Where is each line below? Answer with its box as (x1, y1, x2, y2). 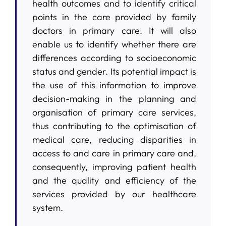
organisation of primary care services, (32, 106, 197, 118)
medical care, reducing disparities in (32, 133, 197, 145)
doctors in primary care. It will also (32, 24, 197, 36)
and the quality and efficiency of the (32, 174, 197, 186)
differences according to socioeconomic (32, 51, 197, 64)
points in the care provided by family (32, 11, 197, 23)
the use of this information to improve (32, 79, 197, 91)
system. (32, 201, 63, 213)
